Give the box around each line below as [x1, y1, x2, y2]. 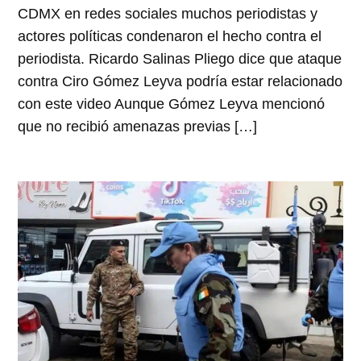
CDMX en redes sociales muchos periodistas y [18, 5, 318, 22]
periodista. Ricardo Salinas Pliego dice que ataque [18, 50, 342, 67]
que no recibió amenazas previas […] [18, 118, 258, 135]
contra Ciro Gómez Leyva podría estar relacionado [18, 73, 343, 89]
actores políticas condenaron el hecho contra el [18, 27, 322, 44]
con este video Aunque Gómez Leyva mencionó [18, 95, 326, 112]
